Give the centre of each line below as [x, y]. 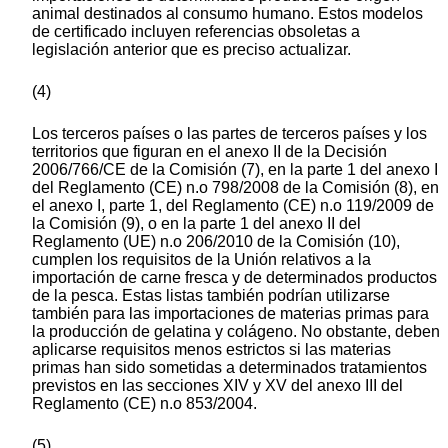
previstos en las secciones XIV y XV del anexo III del [217, 386]
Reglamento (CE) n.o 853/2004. [144, 404]
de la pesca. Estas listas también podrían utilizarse [211, 296]
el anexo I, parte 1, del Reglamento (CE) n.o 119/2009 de [233, 206]
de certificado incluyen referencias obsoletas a [196, 32]
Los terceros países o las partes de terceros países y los [229, 134]
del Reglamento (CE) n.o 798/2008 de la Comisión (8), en [235, 188]
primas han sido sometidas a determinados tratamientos [229, 368]
